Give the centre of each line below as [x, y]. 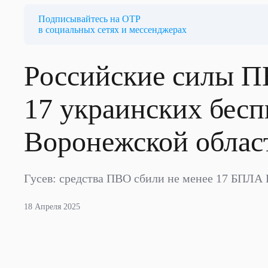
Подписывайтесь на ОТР [89, 19]
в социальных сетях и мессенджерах [112, 30]
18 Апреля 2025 [52, 207]
